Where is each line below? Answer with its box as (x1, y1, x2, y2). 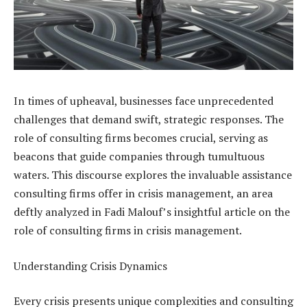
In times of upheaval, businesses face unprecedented (14, 93, 273, 109)
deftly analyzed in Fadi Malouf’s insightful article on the (14, 204, 290, 220)
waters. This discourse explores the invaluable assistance (14, 167, 292, 183)
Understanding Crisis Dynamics (14, 258, 167, 273)
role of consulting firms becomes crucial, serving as (14, 130, 268, 146)
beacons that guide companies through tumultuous (14, 149, 265, 164)
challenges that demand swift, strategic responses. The (14, 112, 284, 127)
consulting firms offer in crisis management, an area (14, 186, 273, 201)
